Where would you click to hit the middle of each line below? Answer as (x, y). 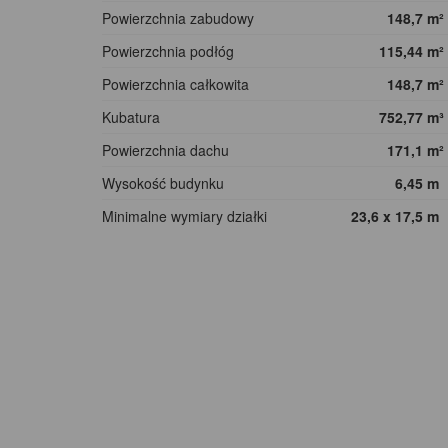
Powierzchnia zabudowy (178, 18)
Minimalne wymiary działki (184, 216)
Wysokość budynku (163, 183)
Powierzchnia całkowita (175, 84)
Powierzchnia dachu (165, 150)
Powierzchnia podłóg (168, 51)
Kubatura (131, 117)
